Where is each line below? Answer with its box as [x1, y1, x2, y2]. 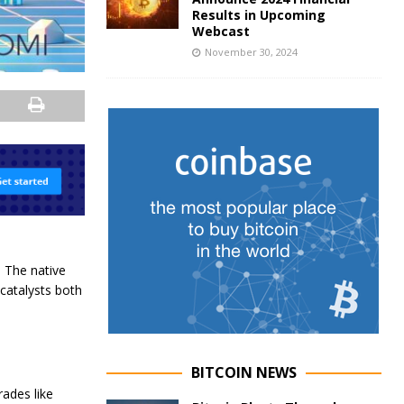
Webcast [191, 23, 250, 40]
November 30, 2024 [204, 45, 298, 59]
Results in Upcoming [191, 6, 326, 23]
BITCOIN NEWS [190, 363, 297, 382]
